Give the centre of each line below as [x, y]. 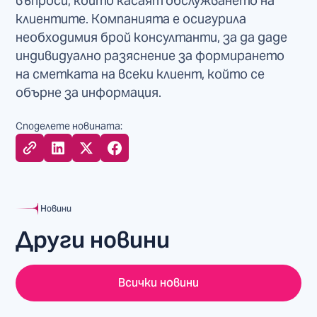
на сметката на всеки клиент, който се [140, 74]
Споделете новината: [69, 126]
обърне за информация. [89, 93]
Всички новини [158, 283]
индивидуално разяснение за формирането [150, 56]
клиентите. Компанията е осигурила [131, 19]
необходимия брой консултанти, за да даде [152, 38]
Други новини [93, 240]
